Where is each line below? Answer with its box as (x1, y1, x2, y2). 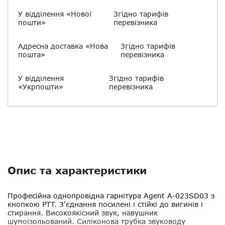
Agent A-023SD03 (144, 191, 208, 200)
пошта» (18, 50, 45, 59)
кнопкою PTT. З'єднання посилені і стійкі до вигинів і (8, 200, 203, 208)
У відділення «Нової (18, 10, 91, 18)
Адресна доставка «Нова (18, 42, 108, 50)
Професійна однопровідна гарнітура (8, 191, 144, 200)
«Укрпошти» (18, 82, 63, 91)
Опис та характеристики (8, 164, 147, 176)
